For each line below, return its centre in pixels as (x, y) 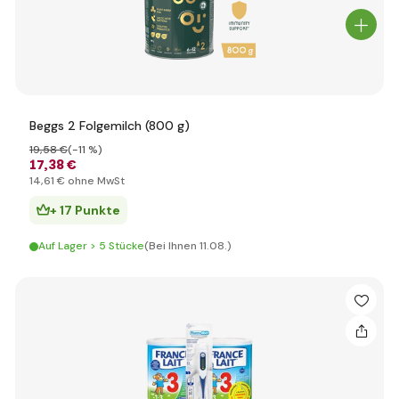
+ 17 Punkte (85, 210)
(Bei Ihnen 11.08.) (188, 246)
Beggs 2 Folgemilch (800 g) (110, 126)
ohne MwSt (95, 181)
